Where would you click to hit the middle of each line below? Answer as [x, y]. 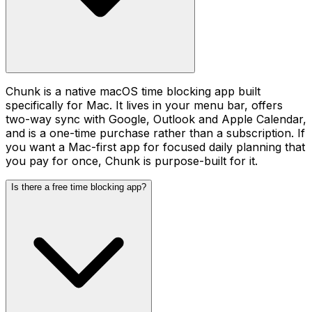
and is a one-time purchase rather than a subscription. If [155, 133]
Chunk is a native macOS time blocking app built [133, 92]
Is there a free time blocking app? [79, 187]
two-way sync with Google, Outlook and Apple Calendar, [156, 119]
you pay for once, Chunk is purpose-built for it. [132, 161]
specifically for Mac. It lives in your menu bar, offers [144, 106]
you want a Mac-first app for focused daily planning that [155, 147]
